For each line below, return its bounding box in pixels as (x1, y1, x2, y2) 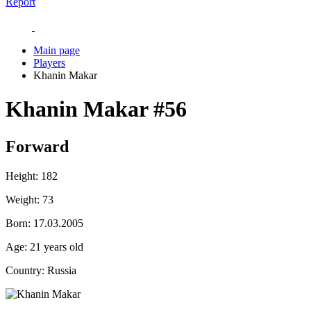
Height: (6, 169, 38, 182)
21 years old (27, 240, 83, 253)
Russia (44, 264, 76, 276)
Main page (33, 44, 80, 56)
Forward (6, 137, 69, 155)
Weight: (6, 193, 40, 205)
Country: (6, 264, 44, 276)
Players (33, 57, 65, 69)
